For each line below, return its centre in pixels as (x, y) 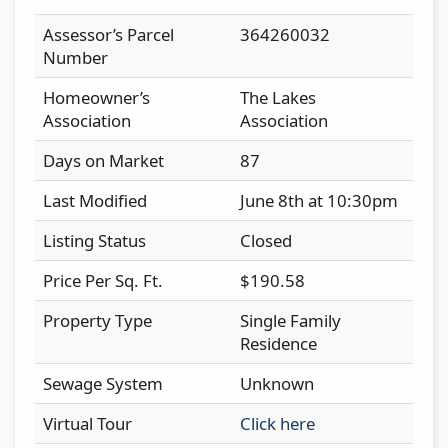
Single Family (290, 320)
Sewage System (103, 383)
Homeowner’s (96, 97)
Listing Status (94, 240)
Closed (266, 240)
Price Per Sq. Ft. (103, 280)
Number (75, 57)
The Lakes (278, 97)
